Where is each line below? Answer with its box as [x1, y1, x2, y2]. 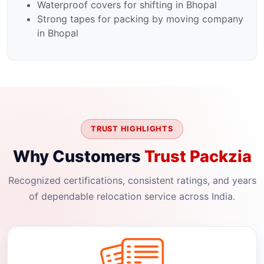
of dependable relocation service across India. [29, 190, 235, 202]
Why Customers [12, 146, 144, 166]
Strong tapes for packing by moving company [37, 13, 243, 25]
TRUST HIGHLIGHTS [91, 124, 173, 134]
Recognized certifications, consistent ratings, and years [8, 174, 256, 186]
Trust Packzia [144, 146, 252, 166]
